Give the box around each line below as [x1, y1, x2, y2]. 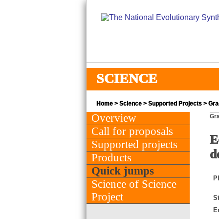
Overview [91, 111, 136, 124]
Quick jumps [91, 164, 154, 177]
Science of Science [91, 177, 176, 190]
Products [91, 151, 131, 164]
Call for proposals [91, 125, 173, 137]
